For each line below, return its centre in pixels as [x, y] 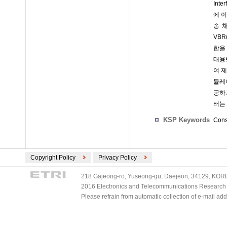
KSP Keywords [186, 120]
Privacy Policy [118, 157]
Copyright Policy [53, 157]
